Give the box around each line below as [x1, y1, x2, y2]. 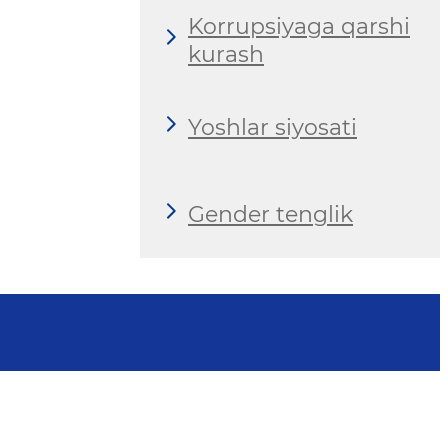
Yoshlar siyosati [188, 113, 357, 141]
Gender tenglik [188, 200, 353, 228]
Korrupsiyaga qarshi [188, 12, 410, 40]
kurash [188, 40, 264, 68]
